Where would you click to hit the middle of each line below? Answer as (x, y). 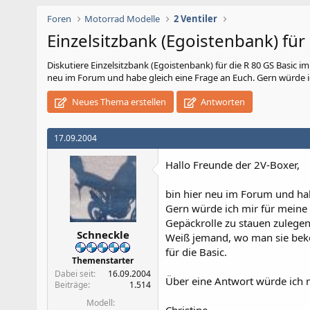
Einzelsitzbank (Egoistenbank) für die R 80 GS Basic (194, 65)
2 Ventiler (195, 19)
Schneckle (103, 234)
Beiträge (71, 284)
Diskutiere (69, 65)
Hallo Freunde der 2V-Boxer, (232, 165)
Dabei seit (74, 273)
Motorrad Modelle (122, 19)
